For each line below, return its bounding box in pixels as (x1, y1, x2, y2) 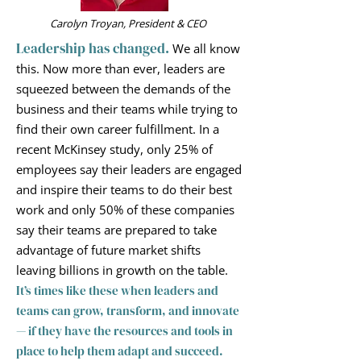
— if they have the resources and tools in (16, 322, 233, 339)
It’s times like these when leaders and (16, 282, 218, 299)
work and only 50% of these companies (16, 201, 234, 218)
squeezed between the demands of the (16, 81, 230, 97)
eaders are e (134, 161, 201, 177)
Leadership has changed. (16, 39, 172, 58)
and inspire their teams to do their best (16, 181, 232, 197)
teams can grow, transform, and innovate (16, 302, 239, 319)
